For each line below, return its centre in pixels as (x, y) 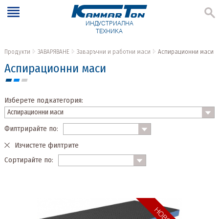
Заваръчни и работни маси (113, 52)
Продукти (17, 52)
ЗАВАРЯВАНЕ (53, 52)
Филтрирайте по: (31, 129)
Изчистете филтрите (46, 145)
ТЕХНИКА (109, 31)
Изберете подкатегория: (44, 100)
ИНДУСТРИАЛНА (109, 23)
